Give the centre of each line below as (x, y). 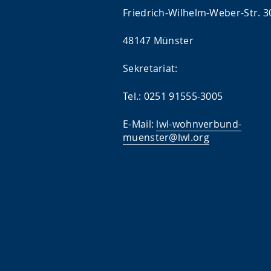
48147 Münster (158, 41)
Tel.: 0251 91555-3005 (173, 96)
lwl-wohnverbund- (199, 124)
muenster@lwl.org (166, 137)
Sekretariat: (150, 68)
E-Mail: (140, 124)
